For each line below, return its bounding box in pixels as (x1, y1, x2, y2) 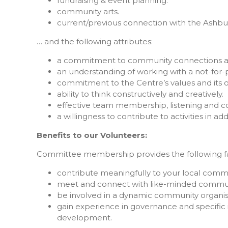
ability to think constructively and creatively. (57, 89, 223, 99)
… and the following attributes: (37, 36, 153, 46)
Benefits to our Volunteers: (37, 130, 147, 140)
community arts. (57, 6, 119, 16)
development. (57, 212, 112, 222)
